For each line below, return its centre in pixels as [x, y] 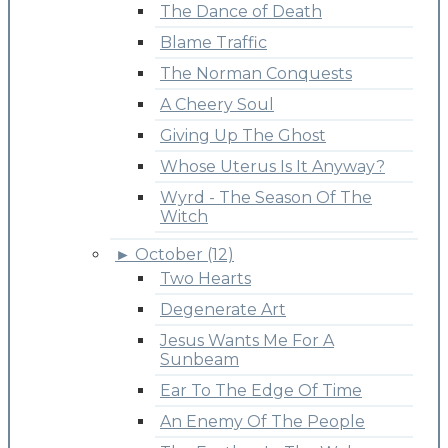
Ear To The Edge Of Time [261, 390]
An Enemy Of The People [262, 421]
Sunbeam [199, 359]
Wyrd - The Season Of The [266, 197]
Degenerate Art [223, 309]
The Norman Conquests [256, 73]
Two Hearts [205, 278]
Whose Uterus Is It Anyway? [272, 166]
